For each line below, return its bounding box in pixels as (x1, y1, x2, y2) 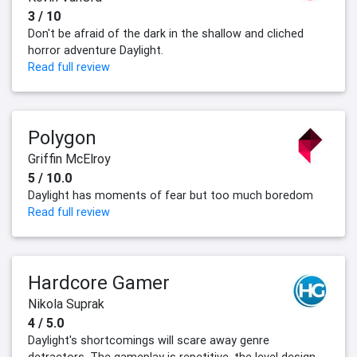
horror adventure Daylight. (28, 42, 163, 57)
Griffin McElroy (28, 150, 111, 167)
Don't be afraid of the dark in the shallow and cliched (28, 25, 304, 41)
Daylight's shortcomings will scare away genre (28, 332, 269, 347)
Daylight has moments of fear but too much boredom (28, 187, 313, 202)
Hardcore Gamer (28, 270, 170, 294)
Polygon (28, 125, 96, 149)
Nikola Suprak (28, 295, 104, 312)
